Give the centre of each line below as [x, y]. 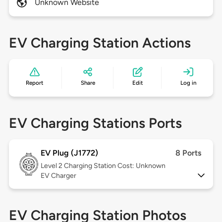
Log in [188, 83]
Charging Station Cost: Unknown [114, 166]
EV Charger [58, 176]
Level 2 [52, 166]
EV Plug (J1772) [69, 153]
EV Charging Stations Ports [95, 123]
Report [35, 83]
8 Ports [189, 153]
